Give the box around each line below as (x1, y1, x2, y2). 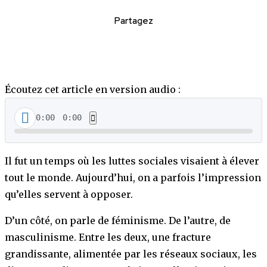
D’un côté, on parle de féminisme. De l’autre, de (5, 214, 231, 226)
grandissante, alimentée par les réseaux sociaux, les (5, 247, 257, 260)
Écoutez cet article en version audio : (5, 83, 181, 95)
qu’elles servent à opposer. (5, 188, 133, 200)
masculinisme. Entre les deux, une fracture (5, 231, 211, 243)
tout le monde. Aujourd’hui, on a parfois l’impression (5, 171, 261, 184)
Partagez (114, 14, 153, 27)
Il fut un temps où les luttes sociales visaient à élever (5, 154, 259, 167)
